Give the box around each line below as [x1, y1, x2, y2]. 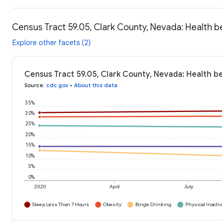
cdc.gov [46, 82, 68, 89]
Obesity [103, 201, 121, 208]
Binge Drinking [135, 201, 171, 208]
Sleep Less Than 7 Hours [32, 201, 89, 208]
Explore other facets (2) [12, 38, 91, 48]
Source [24, 82, 43, 89]
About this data [74, 82, 117, 89]
